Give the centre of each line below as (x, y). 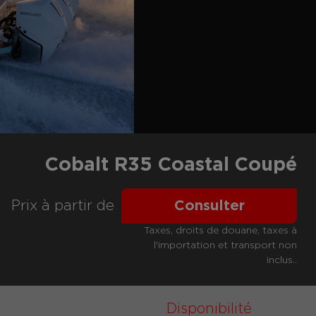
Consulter (209, 206)
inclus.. (282, 261)
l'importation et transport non (226, 246)
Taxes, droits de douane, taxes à (221, 231)
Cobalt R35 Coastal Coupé (171, 165)
